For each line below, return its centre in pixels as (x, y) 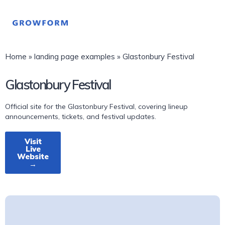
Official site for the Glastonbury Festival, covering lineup (96, 106)
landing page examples (75, 57)
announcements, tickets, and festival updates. (81, 117)
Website (33, 156)
